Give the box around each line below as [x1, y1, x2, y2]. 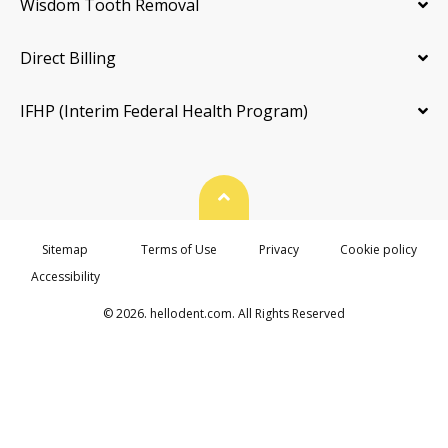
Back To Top [229, 183, 342, 210]
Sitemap [42, 240, 89, 258]
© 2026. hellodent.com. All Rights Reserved [103, 304, 345, 322]
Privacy [258, 240, 299, 258]
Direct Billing [20, 46, 116, 69]
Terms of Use [141, 240, 218, 258]
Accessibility [30, 267, 100, 285]
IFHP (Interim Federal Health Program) [20, 99, 308, 122]
